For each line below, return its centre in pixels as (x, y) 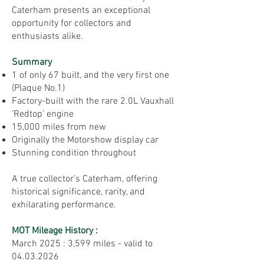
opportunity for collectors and (72, 24)
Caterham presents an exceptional (81, 11)
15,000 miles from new (59, 127)
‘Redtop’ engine (43, 114)
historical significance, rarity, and (78, 192)
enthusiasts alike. (47, 37)
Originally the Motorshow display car (85, 140)
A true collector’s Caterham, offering (85, 179)
